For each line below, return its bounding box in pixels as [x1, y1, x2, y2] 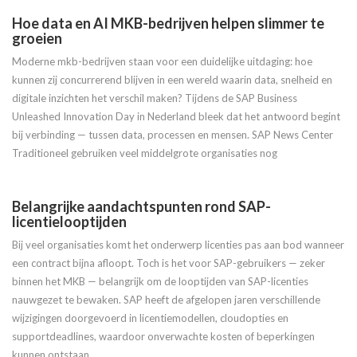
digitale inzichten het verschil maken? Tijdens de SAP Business [12, 92, 297, 104]
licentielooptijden [12, 213, 127, 230]
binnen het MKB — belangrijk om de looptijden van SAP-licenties [12, 275, 308, 288]
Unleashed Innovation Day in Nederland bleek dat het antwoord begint [12, 110, 340, 123]
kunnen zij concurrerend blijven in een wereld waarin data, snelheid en [12, 73, 332, 86]
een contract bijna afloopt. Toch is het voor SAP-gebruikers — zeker [12, 257, 325, 269]
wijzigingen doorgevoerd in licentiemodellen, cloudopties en [12, 312, 288, 324]
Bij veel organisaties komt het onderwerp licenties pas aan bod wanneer [12, 238, 344, 251]
